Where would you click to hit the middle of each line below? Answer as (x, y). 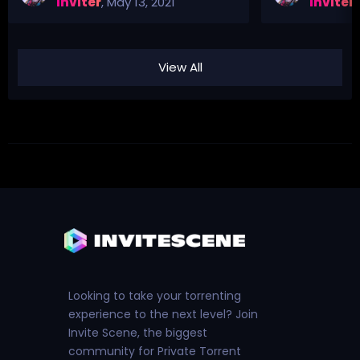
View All (180, 67)
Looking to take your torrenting (155, 296)
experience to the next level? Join (163, 315)
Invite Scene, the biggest (138, 333)
